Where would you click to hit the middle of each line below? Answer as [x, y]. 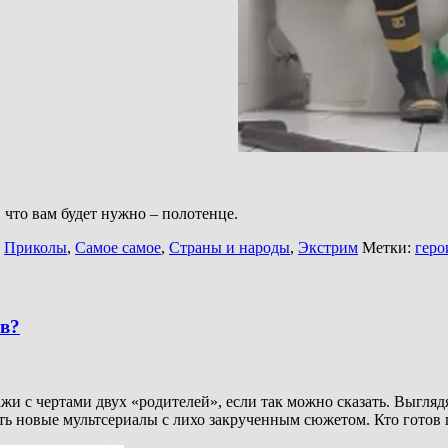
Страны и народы [229, 248]
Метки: [386, 248]
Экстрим [328, 248]
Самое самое [118, 248]
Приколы [35, 248]
